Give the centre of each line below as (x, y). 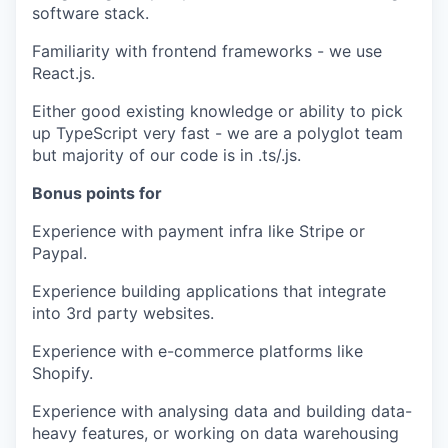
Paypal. (59, 253)
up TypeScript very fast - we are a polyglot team (217, 133)
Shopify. (62, 373)
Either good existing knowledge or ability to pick (217, 111)
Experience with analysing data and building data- (222, 411)
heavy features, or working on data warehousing (215, 433)
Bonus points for (97, 193)
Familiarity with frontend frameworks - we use (207, 51)
